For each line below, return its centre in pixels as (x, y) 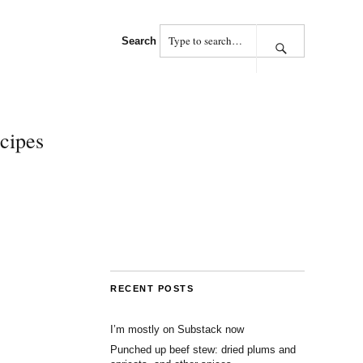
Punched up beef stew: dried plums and (203, 350)
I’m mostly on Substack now (177, 329)
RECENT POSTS (152, 288)
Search (139, 41)
